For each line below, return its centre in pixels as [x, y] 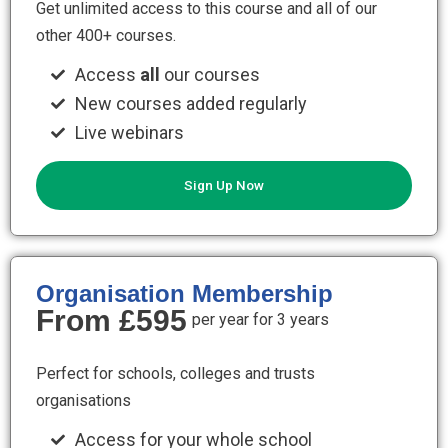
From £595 [111, 320]
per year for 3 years [260, 319]
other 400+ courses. [106, 35]
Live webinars [129, 132]
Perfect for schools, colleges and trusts [175, 373]
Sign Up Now [224, 185]
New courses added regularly [190, 103]
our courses [211, 74]
